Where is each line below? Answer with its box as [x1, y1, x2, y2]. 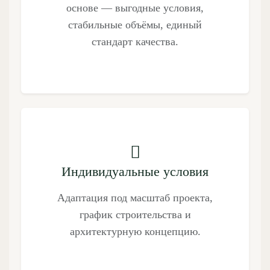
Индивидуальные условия [61, 164, 209, 179]
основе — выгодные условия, [66, 1, 204, 14]
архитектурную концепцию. [69, 225, 201, 237]
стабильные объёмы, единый [68, 18, 202, 31]
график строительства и [79, 208, 191, 221]
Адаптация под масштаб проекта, [57, 191, 213, 204]
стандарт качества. [92, 35, 178, 48]
